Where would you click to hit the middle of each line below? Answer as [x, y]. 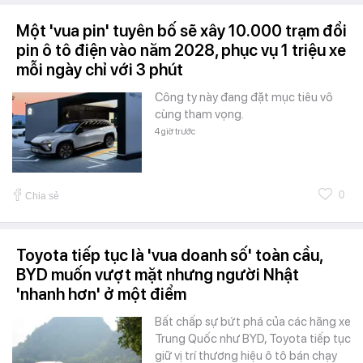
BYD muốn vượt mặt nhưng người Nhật [158, 275]
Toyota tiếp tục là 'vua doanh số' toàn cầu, [169, 256]
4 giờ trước [175, 132]
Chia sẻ [42, 196]
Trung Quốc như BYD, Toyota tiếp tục [253, 339]
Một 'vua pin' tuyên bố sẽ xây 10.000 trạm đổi [181, 31]
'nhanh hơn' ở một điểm [101, 295]
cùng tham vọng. [199, 115]
